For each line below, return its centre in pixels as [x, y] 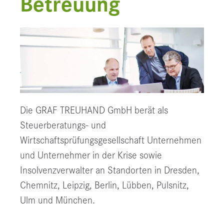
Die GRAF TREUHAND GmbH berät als [94, 110]
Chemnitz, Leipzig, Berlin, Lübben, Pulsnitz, [104, 185]
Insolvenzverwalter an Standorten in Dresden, [110, 170]
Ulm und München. [57, 200]
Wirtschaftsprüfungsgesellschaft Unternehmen [111, 140]
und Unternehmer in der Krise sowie [91, 155]
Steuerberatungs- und [63, 125]
